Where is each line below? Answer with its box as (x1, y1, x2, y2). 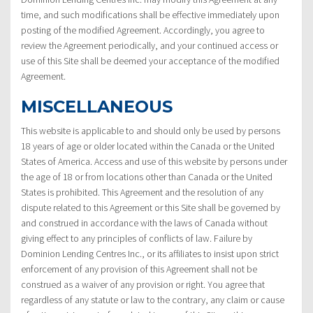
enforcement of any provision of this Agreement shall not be (21, 262, 257, 275)
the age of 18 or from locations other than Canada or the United (21, 170, 272, 183)
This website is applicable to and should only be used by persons (21, 124, 280, 137)
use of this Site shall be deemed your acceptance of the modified (21, 54, 279, 67)
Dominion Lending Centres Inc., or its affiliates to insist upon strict (21, 247, 279, 260)
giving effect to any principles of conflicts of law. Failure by (21, 231, 252, 245)
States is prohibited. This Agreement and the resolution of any (21, 185, 263, 198)
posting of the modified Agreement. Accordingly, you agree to (21, 23, 265, 36)
